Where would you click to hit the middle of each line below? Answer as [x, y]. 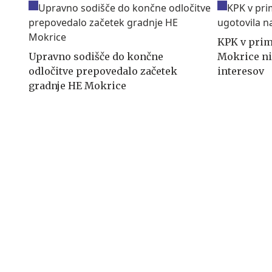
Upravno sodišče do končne [96, 56]
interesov [241, 71]
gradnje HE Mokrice [77, 85]
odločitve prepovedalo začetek [103, 71]
